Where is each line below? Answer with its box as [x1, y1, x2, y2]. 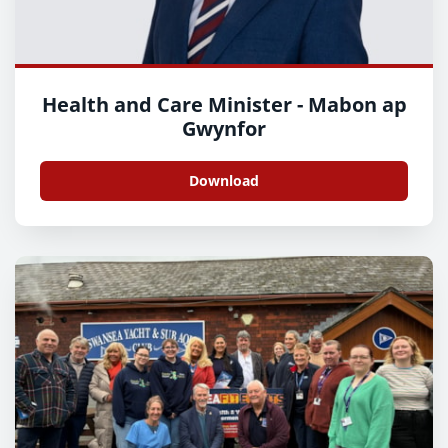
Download [189, 171, 259, 190]
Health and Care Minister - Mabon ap [41, 90, 407, 118]
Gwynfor [182, 114, 266, 142]
